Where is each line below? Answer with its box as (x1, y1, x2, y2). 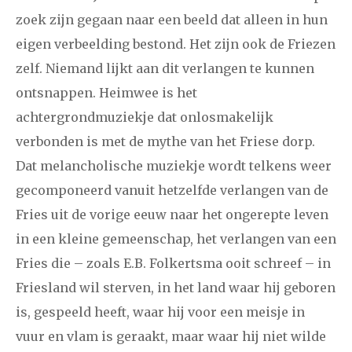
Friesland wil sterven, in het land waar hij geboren (16, 280, 335, 296)
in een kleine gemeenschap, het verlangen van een (16, 231, 336, 247)
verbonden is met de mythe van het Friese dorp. (16, 134, 315, 150)
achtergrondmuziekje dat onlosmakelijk (16, 109, 273, 126)
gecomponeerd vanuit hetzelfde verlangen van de (16, 182, 328, 199)
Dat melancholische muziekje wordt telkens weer (16, 158, 332, 174)
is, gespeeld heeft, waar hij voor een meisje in (16, 304, 305, 321)
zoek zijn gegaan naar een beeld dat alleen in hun (16, 12, 328, 28)
